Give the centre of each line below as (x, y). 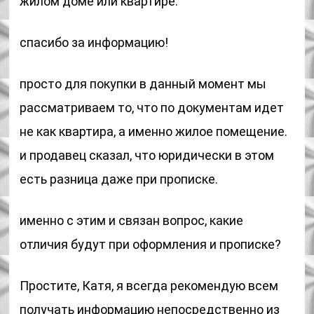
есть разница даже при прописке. (119, 179)
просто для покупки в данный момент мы (143, 84)
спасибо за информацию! (94, 42)
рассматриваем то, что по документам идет (152, 108)
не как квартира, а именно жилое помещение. (154, 131)
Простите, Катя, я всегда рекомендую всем (149, 286)
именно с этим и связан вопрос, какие (132, 220)
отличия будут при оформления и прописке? (151, 244)
